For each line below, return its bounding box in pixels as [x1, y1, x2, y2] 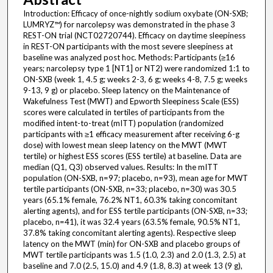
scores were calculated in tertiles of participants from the [23, 107, 224, 118]
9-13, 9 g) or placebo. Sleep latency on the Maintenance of [23, 85, 230, 96]
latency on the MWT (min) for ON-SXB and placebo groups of [23, 239, 240, 249]
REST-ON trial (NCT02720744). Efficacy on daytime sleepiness [23, 30, 246, 41]
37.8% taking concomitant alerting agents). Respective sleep [23, 228, 236, 238]
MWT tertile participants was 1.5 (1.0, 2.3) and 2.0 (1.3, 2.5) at [23, 250, 246, 260]
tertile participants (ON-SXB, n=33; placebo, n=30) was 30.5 [23, 184, 236, 194]
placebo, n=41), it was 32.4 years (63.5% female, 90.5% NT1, [23, 217, 240, 227]
